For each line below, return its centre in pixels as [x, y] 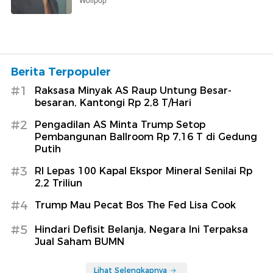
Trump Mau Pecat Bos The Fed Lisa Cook [135, 205]
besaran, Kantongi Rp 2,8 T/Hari [113, 102]
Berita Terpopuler [61, 72]
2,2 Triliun [58, 183]
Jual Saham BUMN [80, 241]
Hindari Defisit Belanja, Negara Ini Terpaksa [141, 229]
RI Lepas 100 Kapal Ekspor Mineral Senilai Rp [144, 171]
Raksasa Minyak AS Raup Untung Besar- [133, 90]
